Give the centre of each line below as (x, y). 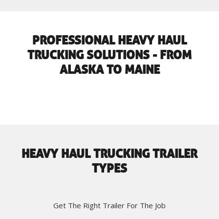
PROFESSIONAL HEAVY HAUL (109, 41)
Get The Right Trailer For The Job (109, 205)
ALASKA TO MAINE (109, 70)
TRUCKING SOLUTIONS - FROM (109, 55)
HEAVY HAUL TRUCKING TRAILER (109, 154)
